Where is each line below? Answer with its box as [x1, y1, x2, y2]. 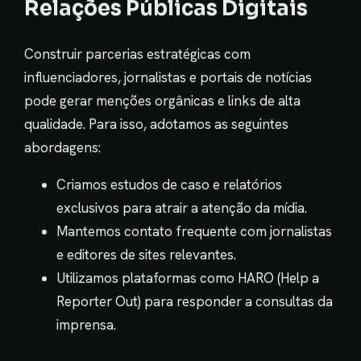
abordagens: [24, 138, 101, 156]
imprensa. [56, 315, 116, 334]
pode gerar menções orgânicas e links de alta [24, 91, 301, 110]
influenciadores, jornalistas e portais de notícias [24, 68, 312, 86]
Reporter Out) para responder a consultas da [56, 292, 333, 310]
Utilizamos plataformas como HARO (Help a [56, 268, 319, 287]
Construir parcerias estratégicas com [24, 44, 251, 63]
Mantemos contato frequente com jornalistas [56, 222, 332, 240]
